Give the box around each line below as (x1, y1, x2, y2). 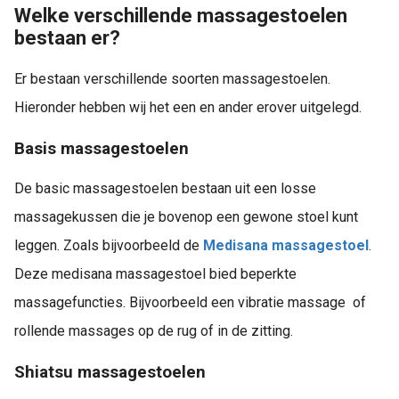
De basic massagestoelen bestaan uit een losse (14, 180, 316, 198)
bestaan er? (14, 26, 120, 49)
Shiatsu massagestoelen (14, 362, 206, 382)
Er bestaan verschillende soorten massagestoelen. (14, 69, 330, 87)
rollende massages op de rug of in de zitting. (14, 322, 293, 340)
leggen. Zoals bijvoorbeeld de (14, 237, 203, 255)
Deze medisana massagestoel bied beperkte (14, 265, 297, 283)
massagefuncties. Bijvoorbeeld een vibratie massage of (14, 294, 366, 312)
